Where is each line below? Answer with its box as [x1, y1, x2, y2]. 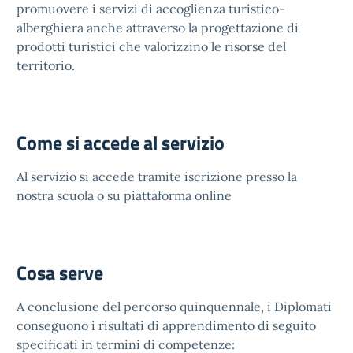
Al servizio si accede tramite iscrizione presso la [17, 169, 297, 184]
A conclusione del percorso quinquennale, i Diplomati [17, 299, 335, 314]
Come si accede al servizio [17, 128, 225, 157]
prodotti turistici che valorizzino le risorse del [17, 39, 286, 54]
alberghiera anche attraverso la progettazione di [17, 20, 299, 35]
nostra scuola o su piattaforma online [17, 188, 232, 203]
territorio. [17, 58, 78, 73]
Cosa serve [17, 258, 103, 287]
